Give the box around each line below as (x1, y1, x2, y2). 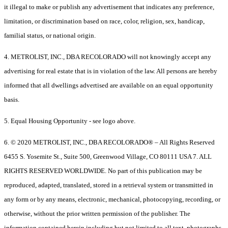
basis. (4, 96, 19, 104)
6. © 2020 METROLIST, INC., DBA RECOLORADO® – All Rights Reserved (4, 138, 215, 147)
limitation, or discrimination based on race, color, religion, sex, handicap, (4, 17, 205, 25)
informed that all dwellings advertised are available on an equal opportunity (4, 81, 213, 90)
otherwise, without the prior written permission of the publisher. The (4, 210, 190, 218)
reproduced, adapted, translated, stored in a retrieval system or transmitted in (4, 181, 213, 189)
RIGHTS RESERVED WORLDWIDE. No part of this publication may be (4, 167, 202, 175)
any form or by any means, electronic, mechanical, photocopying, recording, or (4, 195, 220, 204)
